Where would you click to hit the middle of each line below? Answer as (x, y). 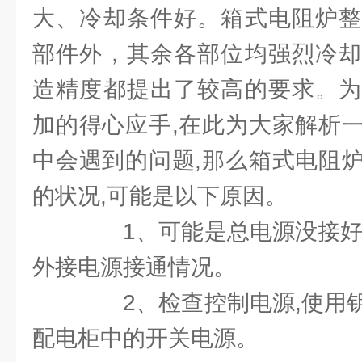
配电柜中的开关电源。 (145, 338)
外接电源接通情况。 (134, 267)
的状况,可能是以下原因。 (160, 196)
